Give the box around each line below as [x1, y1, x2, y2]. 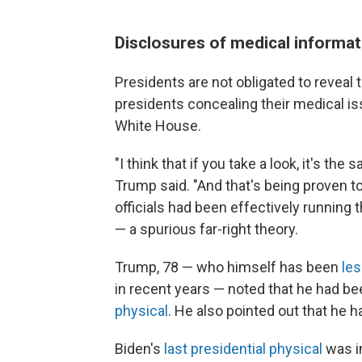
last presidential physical [164, 340, 322, 358]
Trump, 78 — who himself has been [115, 259, 342, 276]
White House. [115, 117, 201, 135]
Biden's [115, 340, 164, 358]
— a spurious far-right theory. [115, 221, 298, 238]
